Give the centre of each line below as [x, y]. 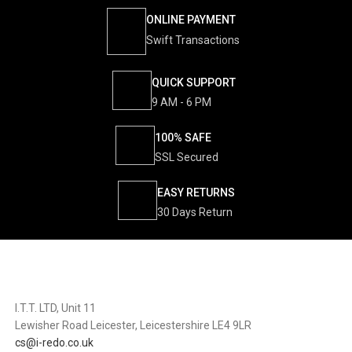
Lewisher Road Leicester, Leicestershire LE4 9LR [133, 326]
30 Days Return [194, 213]
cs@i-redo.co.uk [54, 343]
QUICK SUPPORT [193, 83]
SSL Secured [187, 158]
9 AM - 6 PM [181, 103]
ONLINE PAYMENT [191, 20]
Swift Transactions [193, 40]
